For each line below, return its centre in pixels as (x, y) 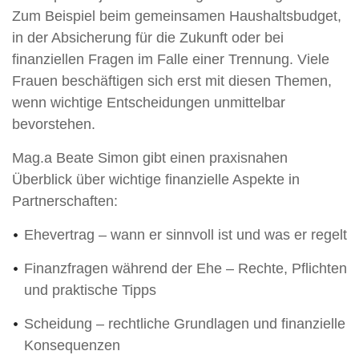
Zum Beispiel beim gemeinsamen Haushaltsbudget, (177, 16)
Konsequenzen (72, 346)
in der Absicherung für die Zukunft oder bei (148, 38)
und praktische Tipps (90, 290)
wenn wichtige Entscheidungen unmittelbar (149, 103)
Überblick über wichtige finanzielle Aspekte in (156, 180)
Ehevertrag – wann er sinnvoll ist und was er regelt (186, 235)
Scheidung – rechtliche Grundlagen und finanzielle (185, 324)
